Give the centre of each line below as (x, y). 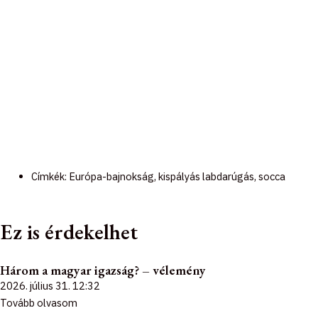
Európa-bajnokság (111, 176)
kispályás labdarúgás (206, 176)
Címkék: (50, 176)
